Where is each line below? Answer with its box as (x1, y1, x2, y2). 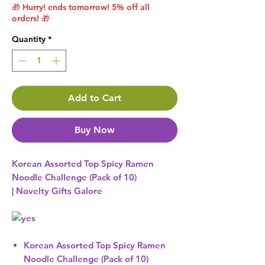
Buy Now (75, 124, 115, 136)
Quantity (12, 34, 46, 45)
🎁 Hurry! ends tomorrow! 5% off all (12, 2, 150, 13)
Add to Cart (68, 92, 121, 104)
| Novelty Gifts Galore (12, 185, 102, 197)
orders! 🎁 (12, 13, 50, 24)
